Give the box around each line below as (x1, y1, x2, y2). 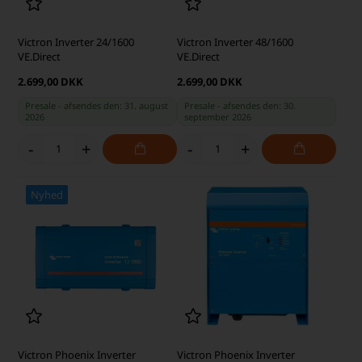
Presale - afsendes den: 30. (184, 99, 296, 112)
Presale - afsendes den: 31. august (25, 99, 169, 112)
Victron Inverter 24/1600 (18, 34, 135, 49)
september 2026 (184, 110, 251, 123)
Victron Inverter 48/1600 (177, 34, 293, 49)
